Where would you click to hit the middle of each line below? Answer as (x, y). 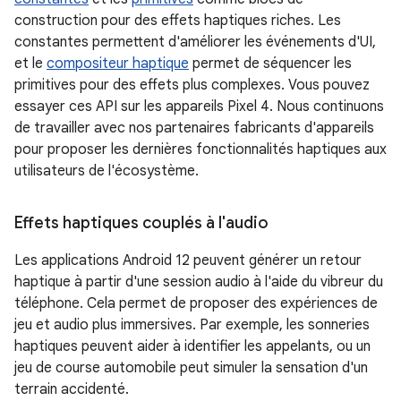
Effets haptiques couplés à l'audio (141, 222)
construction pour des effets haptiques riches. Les (178, 20)
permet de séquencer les (270, 63)
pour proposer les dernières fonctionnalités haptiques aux (200, 149)
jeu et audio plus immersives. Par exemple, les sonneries (192, 324)
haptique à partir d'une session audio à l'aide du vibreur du (199, 282)
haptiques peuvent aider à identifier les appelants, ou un (192, 346)
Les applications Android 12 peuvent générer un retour (188, 260)
